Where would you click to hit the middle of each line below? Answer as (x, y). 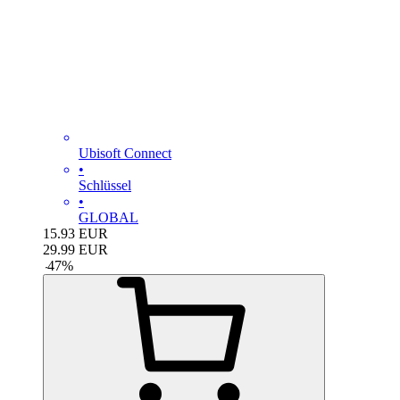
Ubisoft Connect (125, 153)
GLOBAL (108, 217)
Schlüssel (105, 185)
